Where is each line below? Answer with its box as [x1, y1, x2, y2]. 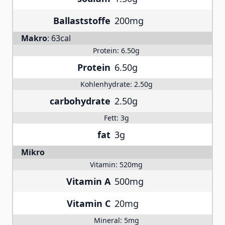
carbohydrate [50, 95, 110, 107]
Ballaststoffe [53, 15, 110, 27]
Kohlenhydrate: [80, 79, 134, 89]
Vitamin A [66, 175, 110, 187]
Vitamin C [67, 197, 110, 209]
